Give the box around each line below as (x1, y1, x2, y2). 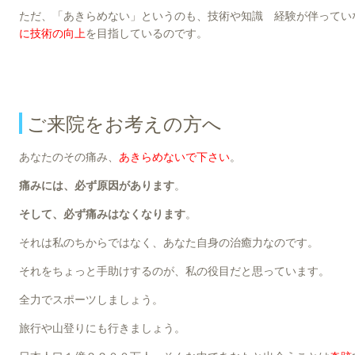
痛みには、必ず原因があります (19, 178, 174, 192)
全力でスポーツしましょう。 (19, 292, 163, 306)
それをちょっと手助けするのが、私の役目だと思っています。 (19, 264, 330, 277)
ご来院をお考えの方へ (27, 113, 222, 136)
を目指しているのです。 (86, 27, 208, 40)
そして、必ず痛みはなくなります (19, 207, 185, 220)
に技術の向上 (19, 27, 86, 40)
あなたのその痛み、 (19, 150, 119, 163)
